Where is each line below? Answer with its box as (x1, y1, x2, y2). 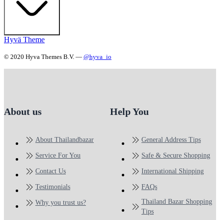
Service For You (35, 152, 81, 160)
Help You (110, 106, 149, 117)
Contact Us (35, 167, 66, 175)
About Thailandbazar (35, 136, 94, 144)
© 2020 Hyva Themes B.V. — (4, 53, 83, 60)
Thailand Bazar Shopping (141, 198, 212, 206)
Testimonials (35, 183, 70, 191)
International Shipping (141, 167, 204, 175)
